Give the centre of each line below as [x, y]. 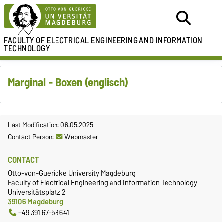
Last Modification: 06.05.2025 [51, 125]
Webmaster [81, 137]
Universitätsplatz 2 [37, 192]
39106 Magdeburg [36, 201]
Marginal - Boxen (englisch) [68, 82]
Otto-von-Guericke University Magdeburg [72, 173]
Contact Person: [31, 137]
